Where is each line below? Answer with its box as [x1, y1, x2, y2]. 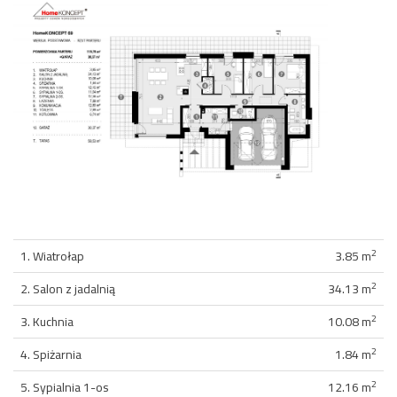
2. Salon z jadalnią [20, 276, 115, 300]
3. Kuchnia [20, 309, 74, 333]
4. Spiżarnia [20, 342, 82, 366]
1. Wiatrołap [20, 244, 84, 268]
